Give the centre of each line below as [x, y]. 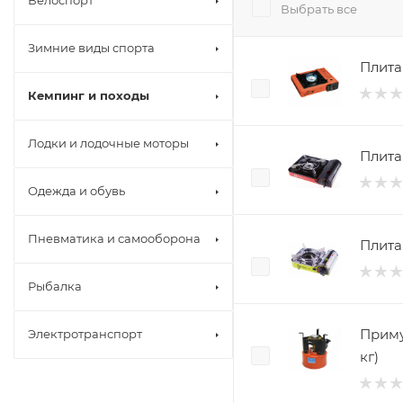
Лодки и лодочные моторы [108, 143]
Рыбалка [55, 286]
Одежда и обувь [76, 191]
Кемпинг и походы [89, 95]
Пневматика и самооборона [114, 238]
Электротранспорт [85, 334]
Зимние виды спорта [91, 48]
